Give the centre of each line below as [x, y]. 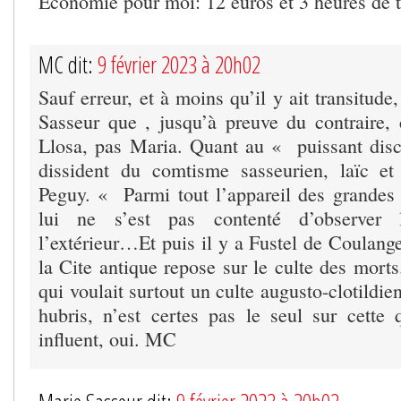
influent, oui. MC [107, 339]
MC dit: [68, 65]
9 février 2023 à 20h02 [179, 65]
